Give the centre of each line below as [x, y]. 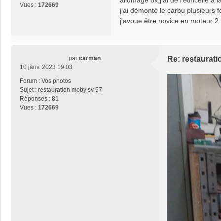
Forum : [31, 81]
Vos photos [56, 81]
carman [90, 58]
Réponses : [36, 99]
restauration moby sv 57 [70, 90]
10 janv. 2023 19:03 [46, 67]
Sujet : [29, 90]
